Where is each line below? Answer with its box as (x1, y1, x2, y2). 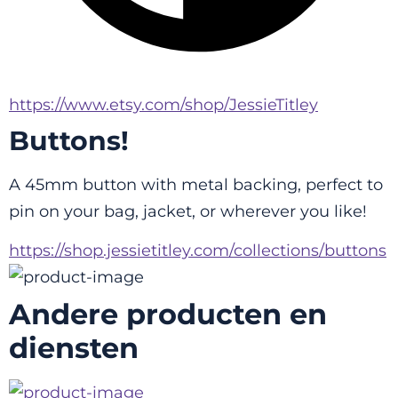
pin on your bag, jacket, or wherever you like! (9, 202, 367, 221)
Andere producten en (9, 297, 327, 332)
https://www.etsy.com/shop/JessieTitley (9, 95, 318, 115)
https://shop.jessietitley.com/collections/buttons (9, 241, 386, 261)
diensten (9, 330, 139, 366)
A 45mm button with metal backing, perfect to (9, 175, 383, 195)
